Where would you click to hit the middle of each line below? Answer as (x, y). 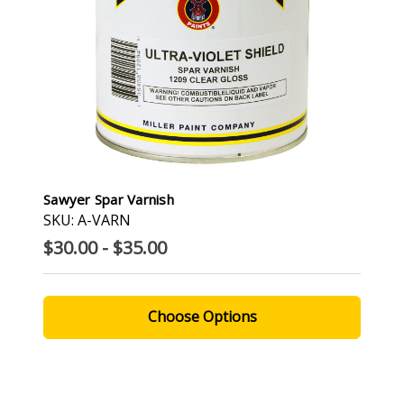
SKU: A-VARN (87, 220)
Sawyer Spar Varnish (109, 199)
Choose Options (202, 316)
